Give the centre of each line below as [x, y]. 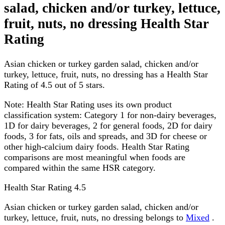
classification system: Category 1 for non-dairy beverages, [110, 115]
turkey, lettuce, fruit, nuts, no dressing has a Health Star [106, 74]
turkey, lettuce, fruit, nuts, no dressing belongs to [95, 217]
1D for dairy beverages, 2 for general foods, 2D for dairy [108, 125]
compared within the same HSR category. [80, 167]
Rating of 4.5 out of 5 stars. [54, 85]
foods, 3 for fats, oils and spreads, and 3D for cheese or [105, 136]
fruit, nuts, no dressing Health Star [106, 24]
